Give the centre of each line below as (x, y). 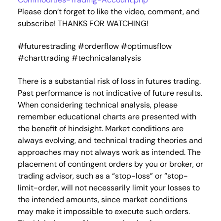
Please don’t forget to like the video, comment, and (109, 12)
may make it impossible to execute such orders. (104, 211)
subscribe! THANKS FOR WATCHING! (83, 24)
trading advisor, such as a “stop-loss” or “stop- (103, 176)
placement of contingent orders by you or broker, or (110, 164)
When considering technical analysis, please (97, 105)
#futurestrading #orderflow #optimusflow (94, 46)
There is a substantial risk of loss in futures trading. (109, 81)
